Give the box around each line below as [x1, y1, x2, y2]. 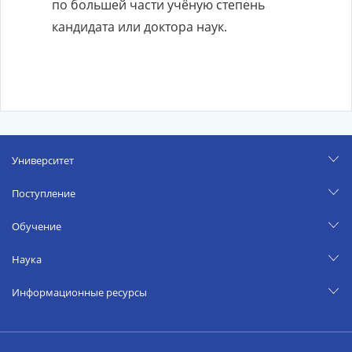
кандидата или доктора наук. [52, 18, 227, 35]
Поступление [12, 186, 75, 200]
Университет [12, 153, 74, 167]
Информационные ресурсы [12, 285, 147, 299]
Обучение [12, 219, 61, 233]
